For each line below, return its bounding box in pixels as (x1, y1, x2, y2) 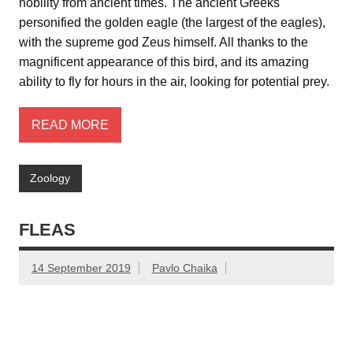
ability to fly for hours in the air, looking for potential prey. (19, 75, 329, 89)
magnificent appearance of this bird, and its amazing (19, 55, 309, 69)
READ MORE (32, 117, 109, 132)
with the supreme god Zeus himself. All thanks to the (19, 35, 308, 50)
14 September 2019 (32, 261, 131, 274)
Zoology (30, 172, 71, 185)
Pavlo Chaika (151, 261, 217, 274)
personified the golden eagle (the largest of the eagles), (19, 16, 325, 30)
